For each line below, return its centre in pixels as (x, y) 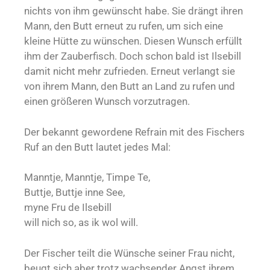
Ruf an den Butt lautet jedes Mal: (97, 147)
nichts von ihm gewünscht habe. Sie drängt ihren (133, 11)
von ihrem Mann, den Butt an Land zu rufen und (130, 86)
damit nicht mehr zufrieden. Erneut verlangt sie (130, 71)
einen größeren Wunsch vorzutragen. (107, 102)
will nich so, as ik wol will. (81, 223)
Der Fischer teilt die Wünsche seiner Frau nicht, (129, 253)
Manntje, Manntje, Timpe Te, (87, 177)
